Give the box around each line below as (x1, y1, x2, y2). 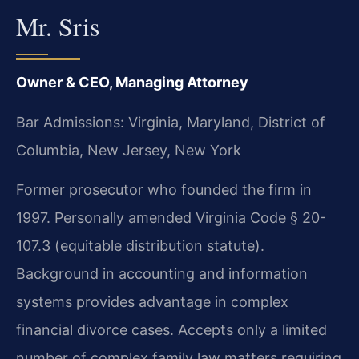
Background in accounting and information (16, 265, 308, 283)
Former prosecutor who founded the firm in (16, 181, 312, 199)
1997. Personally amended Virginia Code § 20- (16, 209, 326, 227)
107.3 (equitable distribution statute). (16, 237, 264, 255)
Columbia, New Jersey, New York (16, 141, 241, 159)
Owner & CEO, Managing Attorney (16, 74, 248, 91)
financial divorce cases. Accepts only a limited (16, 321, 327, 339)
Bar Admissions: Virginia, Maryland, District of (16, 113, 325, 131)
